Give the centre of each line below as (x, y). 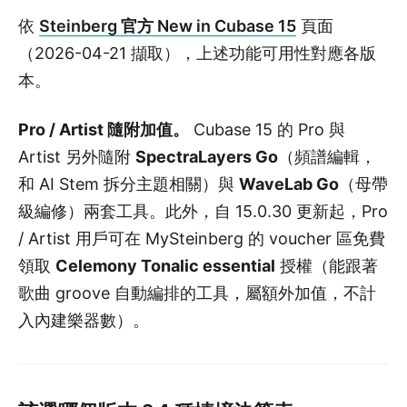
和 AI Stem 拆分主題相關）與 (129, 184)
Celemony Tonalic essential (165, 265)
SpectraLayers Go (207, 156)
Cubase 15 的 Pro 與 (267, 129)
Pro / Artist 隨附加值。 (104, 129)
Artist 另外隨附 (77, 156)
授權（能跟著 (327, 265)
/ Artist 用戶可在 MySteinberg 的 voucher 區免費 (202, 238)
